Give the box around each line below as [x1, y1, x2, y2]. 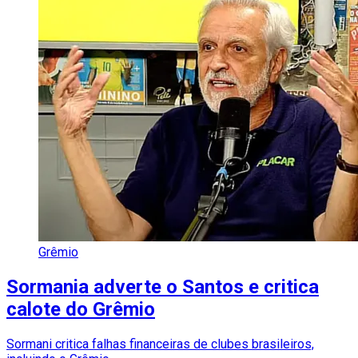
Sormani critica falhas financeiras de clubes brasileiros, [6, 336, 314, 352]
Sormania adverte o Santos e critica [6, 275, 319, 298]
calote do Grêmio [6, 297, 155, 320]
